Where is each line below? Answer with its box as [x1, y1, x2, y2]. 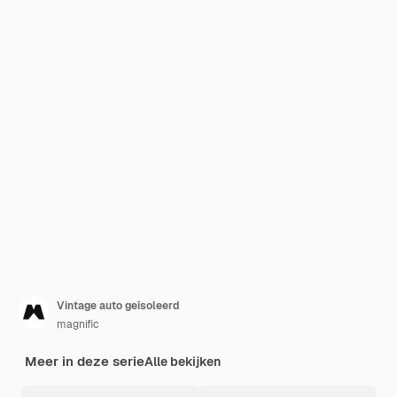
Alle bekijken [144, 354, 221, 370]
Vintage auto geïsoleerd [57, 299, 179, 313]
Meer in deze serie [25, 353, 144, 370]
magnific [57, 317, 99, 331]
